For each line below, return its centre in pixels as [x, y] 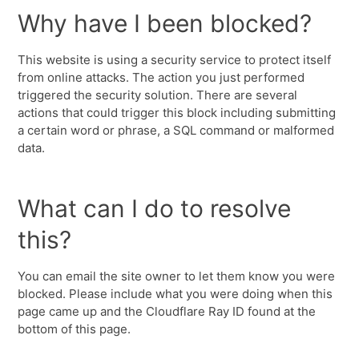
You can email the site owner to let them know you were [177, 276]
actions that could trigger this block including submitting [177, 113]
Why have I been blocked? [165, 23]
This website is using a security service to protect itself [175, 60]
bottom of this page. [75, 329]
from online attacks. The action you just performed [161, 77]
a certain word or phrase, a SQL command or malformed [176, 130]
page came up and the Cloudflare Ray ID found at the [167, 311]
